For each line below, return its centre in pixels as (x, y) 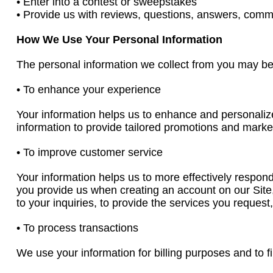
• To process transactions (77, 228)
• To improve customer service (90, 152)
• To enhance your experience (89, 90)
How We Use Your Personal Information (119, 40)
